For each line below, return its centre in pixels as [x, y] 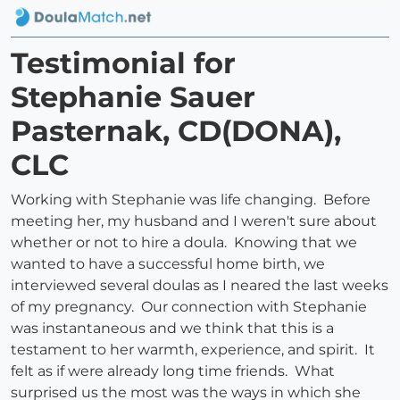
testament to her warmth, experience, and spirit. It [193, 350]
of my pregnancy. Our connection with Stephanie [189, 307]
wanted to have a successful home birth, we [168, 264]
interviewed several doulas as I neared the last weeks [200, 286]
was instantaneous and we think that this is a [172, 329]
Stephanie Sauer [133, 97]
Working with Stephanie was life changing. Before [191, 200]
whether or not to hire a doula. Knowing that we [184, 243]
